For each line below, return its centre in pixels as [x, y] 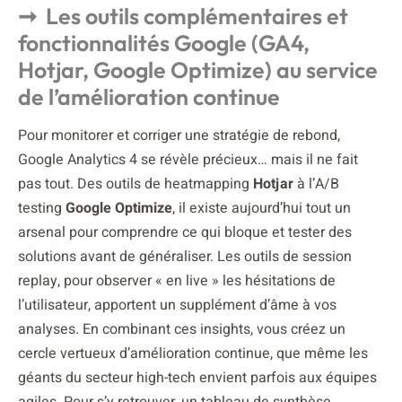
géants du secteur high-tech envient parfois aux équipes [197, 378]
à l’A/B [316, 184]
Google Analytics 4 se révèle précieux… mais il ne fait [188, 160]
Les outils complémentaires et [197, 17]
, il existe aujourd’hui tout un [262, 209]
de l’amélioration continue [149, 97]
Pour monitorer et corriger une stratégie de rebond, [179, 136]
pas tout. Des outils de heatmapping [135, 184]
